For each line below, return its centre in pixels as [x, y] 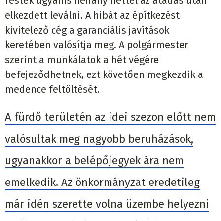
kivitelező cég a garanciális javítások [87, 30]
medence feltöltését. [52, 89]
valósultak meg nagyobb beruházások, [99, 139]
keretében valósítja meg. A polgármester [97, 45]
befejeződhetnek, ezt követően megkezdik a [104, 74]
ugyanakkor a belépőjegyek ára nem [94, 160]
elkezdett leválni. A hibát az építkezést [92, 15]
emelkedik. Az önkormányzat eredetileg [102, 182]
